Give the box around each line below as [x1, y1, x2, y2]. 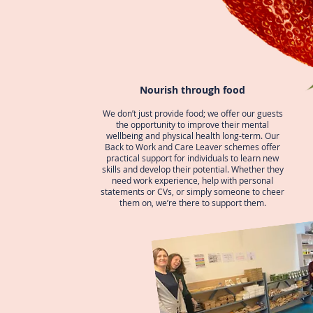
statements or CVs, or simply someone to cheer [101, 186, 284, 197]
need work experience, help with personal [112, 175, 273, 186]
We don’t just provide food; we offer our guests [102, 108, 283, 119]
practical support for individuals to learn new [106, 152, 279, 163]
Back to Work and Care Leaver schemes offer [105, 141, 280, 152]
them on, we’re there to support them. [119, 197, 266, 208]
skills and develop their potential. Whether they [101, 163, 284, 175]
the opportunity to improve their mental [116, 119, 269, 130]
